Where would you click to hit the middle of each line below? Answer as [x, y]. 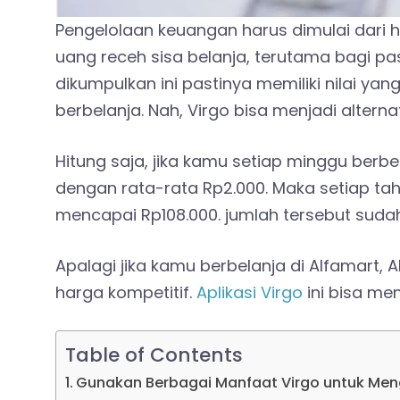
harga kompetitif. [126, 293]
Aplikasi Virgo [250, 293]
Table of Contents [154, 354]
